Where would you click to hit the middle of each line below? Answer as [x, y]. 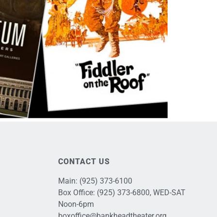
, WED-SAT [167, 193]
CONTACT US [84, 162]
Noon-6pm [76, 204]
